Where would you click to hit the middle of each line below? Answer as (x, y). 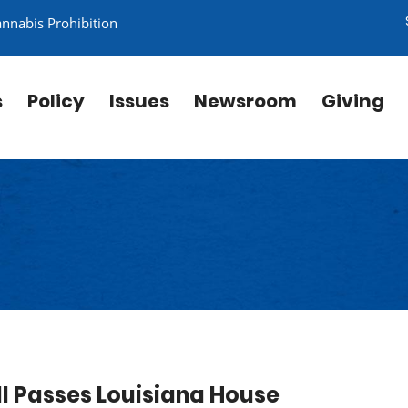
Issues (139, 101)
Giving (353, 101)
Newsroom (245, 101)
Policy (56, 101)
